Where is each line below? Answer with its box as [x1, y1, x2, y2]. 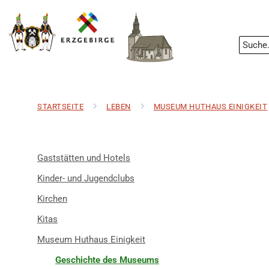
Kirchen [37, 193, 67, 204]
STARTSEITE [37, 102, 84, 111]
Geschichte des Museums [55, 255, 159, 265]
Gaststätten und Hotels [37, 153, 130, 163]
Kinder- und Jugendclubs [37, 173, 134, 184]
